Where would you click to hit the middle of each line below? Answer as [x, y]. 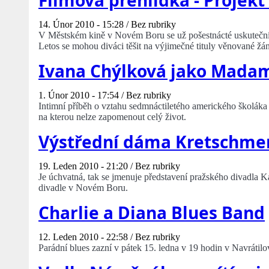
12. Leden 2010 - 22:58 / [87, 237]
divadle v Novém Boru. [83, 188]
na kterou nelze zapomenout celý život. [112, 117]
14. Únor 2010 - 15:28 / [85, 25]
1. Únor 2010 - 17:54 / [82, 95]
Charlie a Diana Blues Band [152, 213]
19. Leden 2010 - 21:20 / [87, 166]
